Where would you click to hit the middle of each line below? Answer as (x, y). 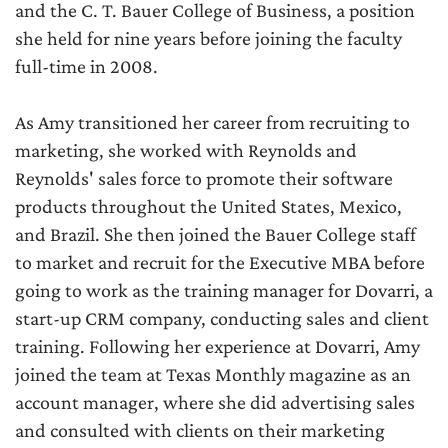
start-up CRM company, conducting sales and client (222, 318)
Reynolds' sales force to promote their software (204, 178)
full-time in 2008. (86, 66)
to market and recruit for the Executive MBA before (220, 262)
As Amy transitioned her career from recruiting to (212, 122)
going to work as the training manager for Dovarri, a (224, 290)
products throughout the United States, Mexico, (208, 206)
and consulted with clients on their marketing (200, 430)
